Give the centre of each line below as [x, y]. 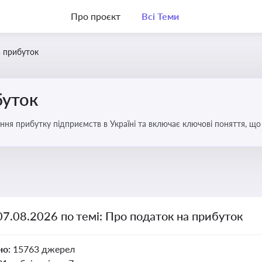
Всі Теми [160, 16]
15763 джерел [44, 249]
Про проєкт [96, 16]
